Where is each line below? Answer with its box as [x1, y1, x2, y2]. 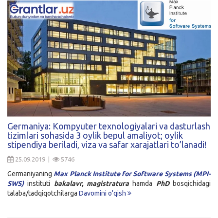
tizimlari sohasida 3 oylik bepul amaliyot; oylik [7, 130, 183, 141]
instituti [24, 180, 54, 188]
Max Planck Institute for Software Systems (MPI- [54, 170, 211, 178]
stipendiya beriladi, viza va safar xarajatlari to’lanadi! [7, 140, 206, 150]
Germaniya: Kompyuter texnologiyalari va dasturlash [7, 121, 210, 131]
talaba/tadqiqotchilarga [7, 189, 79, 198]
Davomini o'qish [79, 189, 127, 198]
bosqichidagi [169, 180, 211, 188]
